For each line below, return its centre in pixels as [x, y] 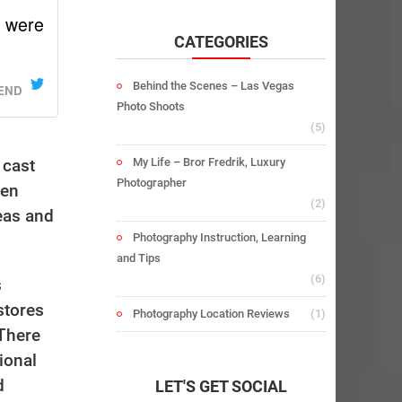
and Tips [138, 258]
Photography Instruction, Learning [219, 238]
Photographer [151, 182]
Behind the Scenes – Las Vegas [213, 86]
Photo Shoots [150, 107]
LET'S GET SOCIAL [221, 386]
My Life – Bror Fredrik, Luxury [209, 162]
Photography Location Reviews [211, 313]
